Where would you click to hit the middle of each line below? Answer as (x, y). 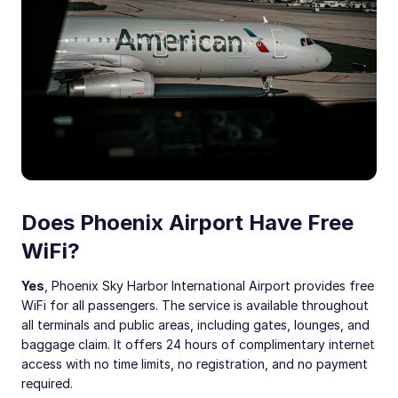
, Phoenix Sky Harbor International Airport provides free (209, 286)
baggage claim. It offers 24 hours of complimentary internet (198, 344)
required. (47, 383)
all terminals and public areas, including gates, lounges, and (195, 325)
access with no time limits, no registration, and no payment (195, 364)
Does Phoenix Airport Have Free (187, 223)
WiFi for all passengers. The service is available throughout (195, 305)
